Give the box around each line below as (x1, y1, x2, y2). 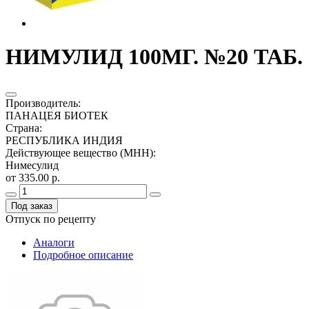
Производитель (6, 97, 78, 109)
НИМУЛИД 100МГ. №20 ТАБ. (6, 44, 303, 70)
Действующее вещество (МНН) (6, 146, 153, 159)
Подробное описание (33, 248, 133, 261)
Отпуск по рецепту (6, 212, 96, 225)
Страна (6, 121, 39, 134)
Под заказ (11, 200, 52, 211)
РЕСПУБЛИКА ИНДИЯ (6, 134, 123, 146)
